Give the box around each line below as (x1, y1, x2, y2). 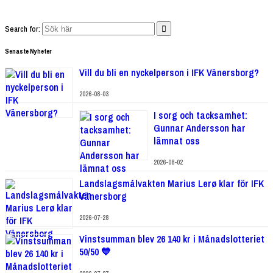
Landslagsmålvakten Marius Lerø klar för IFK (79, 177, 264, 191)
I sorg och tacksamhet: (154, 108, 247, 122)
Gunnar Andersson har (154, 121, 246, 135)
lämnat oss (154, 134, 200, 148)
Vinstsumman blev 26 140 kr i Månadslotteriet (79, 232, 264, 246)
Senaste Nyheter (5, 46, 52, 55)
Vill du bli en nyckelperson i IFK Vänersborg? (79, 65, 259, 79)
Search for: (5, 23, 40, 34)
